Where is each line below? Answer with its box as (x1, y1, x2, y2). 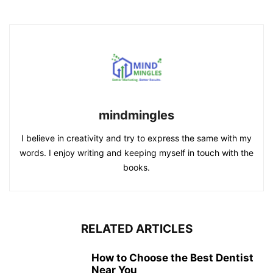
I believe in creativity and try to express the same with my (21, 133, 252, 144)
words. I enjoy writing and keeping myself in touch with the (19, 147, 253, 158)
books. (123, 162, 150, 173)
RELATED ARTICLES (80, 222, 193, 236)
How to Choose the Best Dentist (91, 252, 253, 264)
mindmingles (99, 108, 174, 123)
